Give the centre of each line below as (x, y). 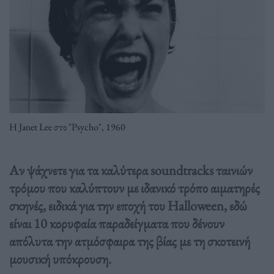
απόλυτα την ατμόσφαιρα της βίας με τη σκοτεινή (130, 241)
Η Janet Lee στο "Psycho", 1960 (67, 127)
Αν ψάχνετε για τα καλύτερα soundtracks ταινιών (131, 170)
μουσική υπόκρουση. (60, 258)
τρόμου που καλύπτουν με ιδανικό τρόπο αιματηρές (135, 187)
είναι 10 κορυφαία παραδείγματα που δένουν (117, 223)
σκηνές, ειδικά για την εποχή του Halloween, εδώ (128, 205)
